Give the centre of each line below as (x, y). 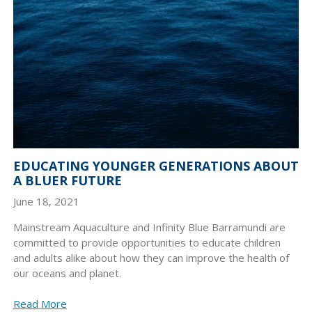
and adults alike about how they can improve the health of (151, 257)
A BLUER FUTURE (67, 181)
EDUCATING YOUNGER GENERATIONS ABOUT (156, 166)
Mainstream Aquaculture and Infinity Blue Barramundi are (149, 227)
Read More (40, 303)
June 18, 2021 (46, 201)
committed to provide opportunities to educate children (147, 242)
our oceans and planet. (67, 273)
